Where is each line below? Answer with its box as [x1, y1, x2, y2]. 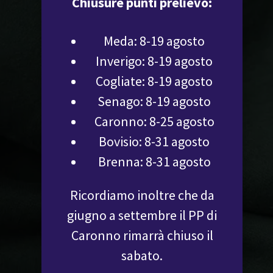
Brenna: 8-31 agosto [97, 152, 211, 170]
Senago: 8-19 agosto [97, 92, 211, 110]
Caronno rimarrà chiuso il [71, 226, 213, 244]
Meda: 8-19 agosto [104, 32, 205, 49]
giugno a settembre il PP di [67, 206, 217, 224]
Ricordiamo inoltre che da [69, 186, 214, 204]
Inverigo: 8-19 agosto [96, 52, 213, 69]
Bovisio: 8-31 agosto [99, 132, 210, 150]
